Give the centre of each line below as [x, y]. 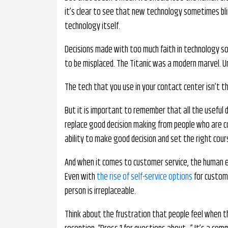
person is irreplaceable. [100, 191]
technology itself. [92, 26]
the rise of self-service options [145, 177]
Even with [81, 177]
